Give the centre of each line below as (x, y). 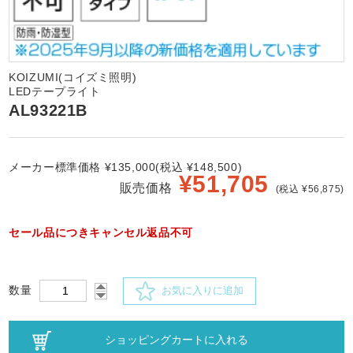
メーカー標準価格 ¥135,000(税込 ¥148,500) (126, 167)
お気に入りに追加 (200, 290)
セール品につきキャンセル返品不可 (101, 232)
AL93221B (48, 110)
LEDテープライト (55, 91)
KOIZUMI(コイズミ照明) (73, 77)
